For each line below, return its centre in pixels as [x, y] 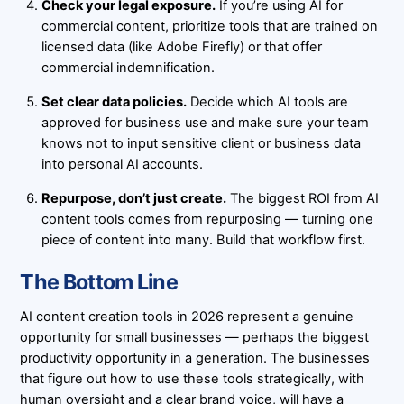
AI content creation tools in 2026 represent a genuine [187, 316]
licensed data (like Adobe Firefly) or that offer [181, 47]
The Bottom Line [99, 282]
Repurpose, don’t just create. [133, 198]
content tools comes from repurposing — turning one [207, 219]
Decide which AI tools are [267, 101]
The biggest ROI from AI [302, 198]
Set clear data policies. [114, 101]
